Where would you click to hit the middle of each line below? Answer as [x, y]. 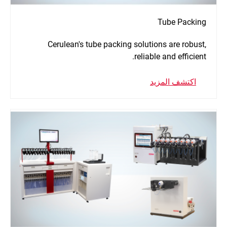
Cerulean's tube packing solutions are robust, [127, 45]
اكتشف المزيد [173, 82]
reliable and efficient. [170, 57]
